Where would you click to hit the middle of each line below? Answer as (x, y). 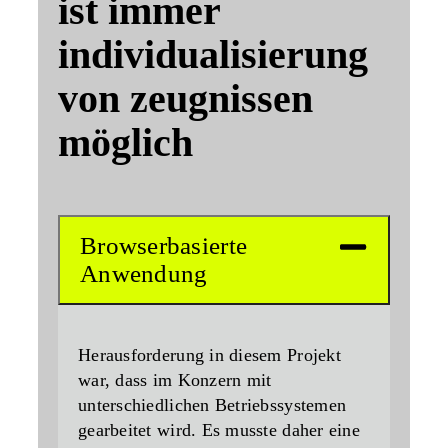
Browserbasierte (164, 246)
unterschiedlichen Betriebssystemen (212, 405)
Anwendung (144, 274)
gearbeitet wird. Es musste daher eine (219, 430)
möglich (125, 143)
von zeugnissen (185, 99)
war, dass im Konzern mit (175, 380)
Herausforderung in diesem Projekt (209, 355)
